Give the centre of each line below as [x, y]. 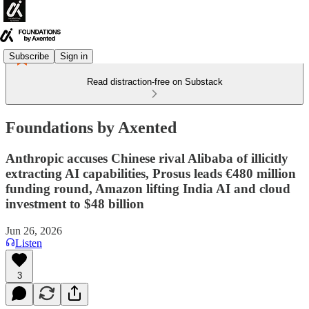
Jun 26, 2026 [34, 230]
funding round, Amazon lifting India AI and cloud [148, 188]
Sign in [74, 56]
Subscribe [29, 56]
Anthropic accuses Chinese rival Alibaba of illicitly [147, 158]
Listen [29, 243]
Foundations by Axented [91, 127]
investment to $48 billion [75, 203]
